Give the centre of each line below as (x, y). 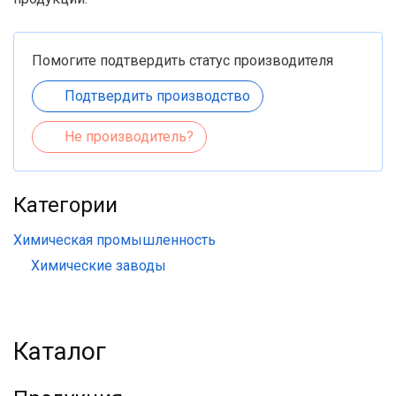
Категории (65, 205)
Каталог (60, 351)
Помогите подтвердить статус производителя (183, 61)
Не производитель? (129, 137)
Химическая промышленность (114, 240)
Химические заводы (99, 266)
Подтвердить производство (157, 96)
